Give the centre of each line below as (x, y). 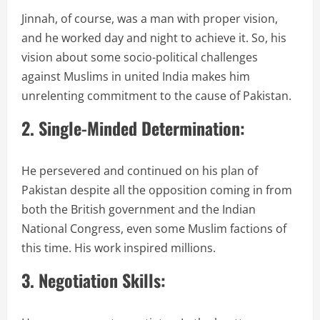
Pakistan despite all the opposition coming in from (157, 190)
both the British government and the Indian (139, 210)
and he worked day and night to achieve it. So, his (154, 38)
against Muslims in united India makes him (136, 77)
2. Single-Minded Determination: (133, 128)
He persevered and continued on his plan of (140, 171)
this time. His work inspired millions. (119, 248)
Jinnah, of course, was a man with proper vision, (150, 19)
